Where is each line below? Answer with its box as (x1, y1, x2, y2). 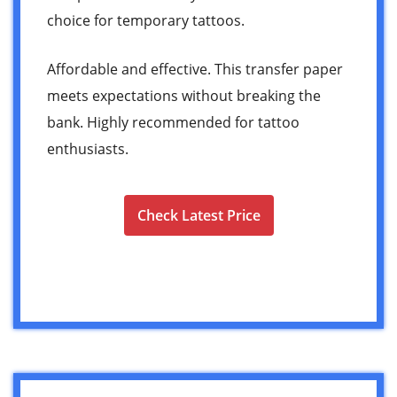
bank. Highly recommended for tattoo (47, 112, 300, 132)
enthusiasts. (47, 138, 128, 159)
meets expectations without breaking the (47, 85, 321, 105)
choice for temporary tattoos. (47, 10, 245, 30)
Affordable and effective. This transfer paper (47, 58, 343, 79)
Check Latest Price (136, 205, 261, 225)
